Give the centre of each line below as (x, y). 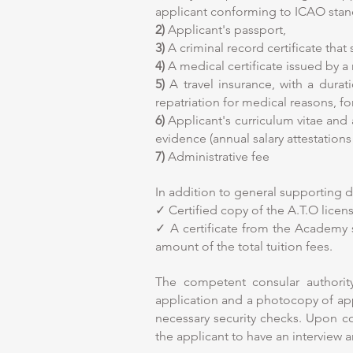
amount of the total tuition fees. (244, 246)
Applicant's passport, (225, 30)
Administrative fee (217, 156)
